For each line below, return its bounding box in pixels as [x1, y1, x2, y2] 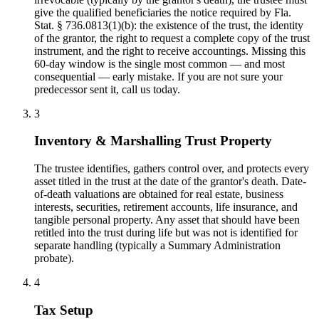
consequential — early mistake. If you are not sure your [34, 70, 283, 83]
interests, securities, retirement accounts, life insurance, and [34, 200, 298, 213]
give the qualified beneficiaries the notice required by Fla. [34, 6, 291, 19]
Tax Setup [34, 302, 93, 318]
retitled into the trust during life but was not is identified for [34, 226, 298, 239]
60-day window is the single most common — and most [34, 57, 285, 70]
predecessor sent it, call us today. [34, 83, 180, 95]
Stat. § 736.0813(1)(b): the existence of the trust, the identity [34, 19, 303, 31]
